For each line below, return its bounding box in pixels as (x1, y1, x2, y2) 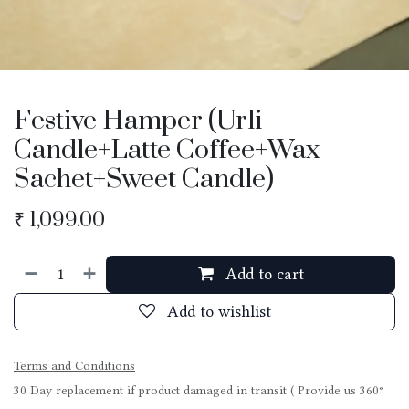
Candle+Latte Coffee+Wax (14, 133, 320, 168)
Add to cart (220, 265, 304, 284)
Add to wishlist (166, 302, 271, 321)
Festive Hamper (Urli (14, 104, 262, 139)
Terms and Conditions (14, 358, 135, 373)
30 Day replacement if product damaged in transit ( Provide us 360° (14, 383, 383, 398)
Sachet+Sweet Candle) (14, 163, 274, 197)
